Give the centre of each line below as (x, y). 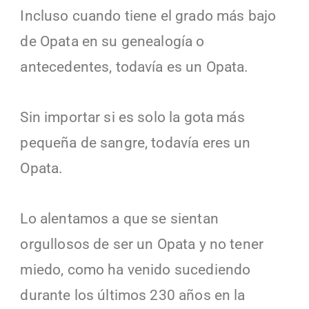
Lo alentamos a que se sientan (119, 218)
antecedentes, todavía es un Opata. (134, 67)
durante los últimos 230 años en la (133, 295)
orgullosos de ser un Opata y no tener (142, 244)
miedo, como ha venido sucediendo (136, 269)
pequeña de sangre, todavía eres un (136, 142)
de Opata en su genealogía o (112, 41)
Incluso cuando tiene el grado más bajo (148, 16)
